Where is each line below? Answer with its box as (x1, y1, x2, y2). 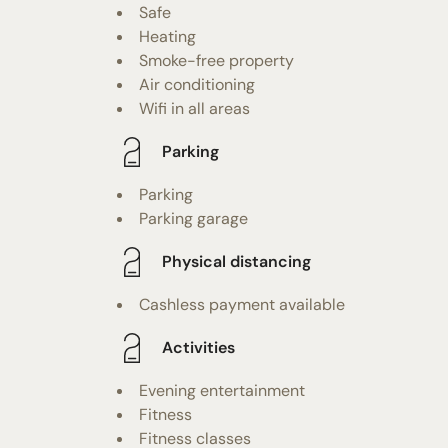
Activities (162, 337, 235, 359)
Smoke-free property (139, 49, 294, 71)
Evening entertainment (139, 379, 305, 401)
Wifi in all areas (139, 97, 250, 119)
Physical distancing (162, 251, 311, 273)
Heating (139, 25, 196, 47)
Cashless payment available (139, 293, 345, 315)
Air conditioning (139, 73, 255, 95)
